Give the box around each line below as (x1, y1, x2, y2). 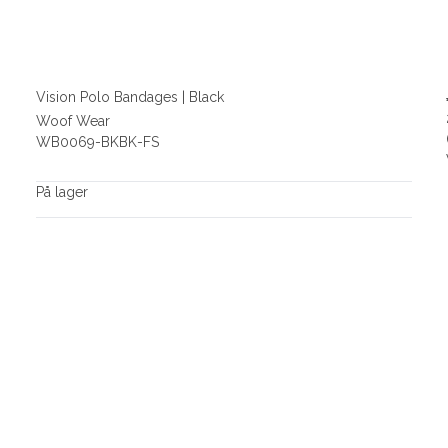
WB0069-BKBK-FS (35, 134, 159, 151)
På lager (35, 184, 88, 201)
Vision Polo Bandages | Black (35, 88, 224, 105)
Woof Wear (35, 113, 110, 130)
